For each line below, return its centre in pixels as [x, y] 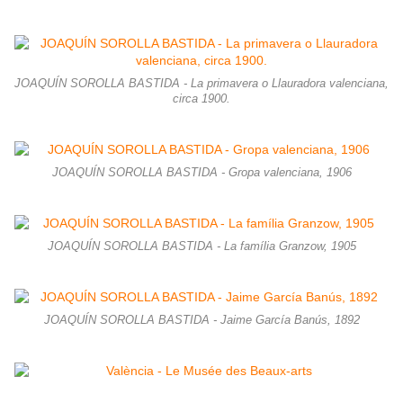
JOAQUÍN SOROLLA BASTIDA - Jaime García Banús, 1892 [201, 321]
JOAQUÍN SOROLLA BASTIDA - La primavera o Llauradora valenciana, [201, 84]
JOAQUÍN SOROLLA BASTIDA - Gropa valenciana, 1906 [201, 173]
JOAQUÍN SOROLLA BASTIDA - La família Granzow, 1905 [201, 247]
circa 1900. [201, 99]
